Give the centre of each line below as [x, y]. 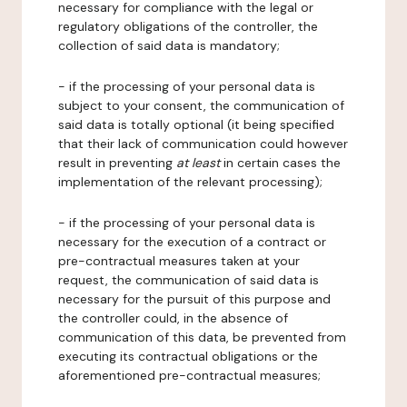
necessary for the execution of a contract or [192, 242]
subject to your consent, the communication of [201, 105]
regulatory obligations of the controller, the [188, 26]
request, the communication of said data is [189, 280]
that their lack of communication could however [203, 144]
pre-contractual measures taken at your [179, 261]
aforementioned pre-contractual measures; [189, 375]
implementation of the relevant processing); [190, 182]
